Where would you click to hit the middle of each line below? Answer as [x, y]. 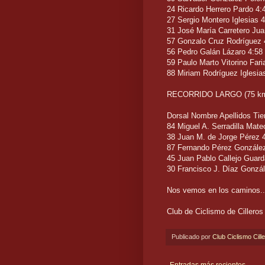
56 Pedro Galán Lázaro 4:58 [215, 52]
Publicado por [192, 237]
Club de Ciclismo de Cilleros [215, 212]
